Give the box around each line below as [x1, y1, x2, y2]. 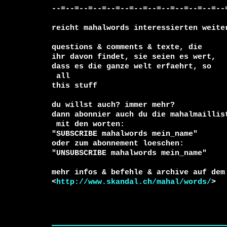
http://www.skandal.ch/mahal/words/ [56, 178, 211, 186]
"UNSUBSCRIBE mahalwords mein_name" [52, 149, 207, 157]
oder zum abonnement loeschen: [52, 139, 184, 147]
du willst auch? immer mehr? [52, 101, 175, 109]
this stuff [52, 82, 97, 90]
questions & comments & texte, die [52, 43, 202, 51]
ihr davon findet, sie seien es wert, [52, 53, 220, 61]
